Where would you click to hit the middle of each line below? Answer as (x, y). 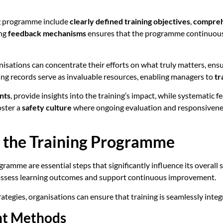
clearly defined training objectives (130, 21)
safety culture (47, 107)
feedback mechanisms (47, 33)
